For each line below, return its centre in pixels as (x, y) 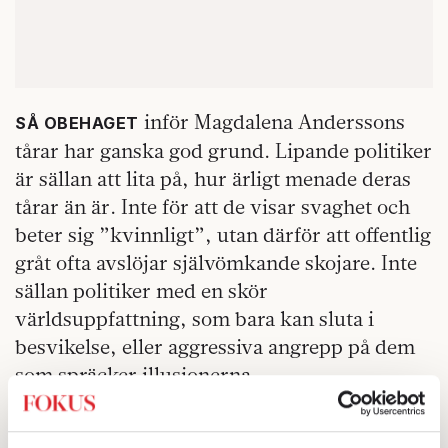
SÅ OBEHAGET (77, 123)
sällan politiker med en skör (141, 291)
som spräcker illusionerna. (138, 375)
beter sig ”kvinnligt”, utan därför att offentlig (223, 235)
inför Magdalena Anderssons (271, 122)
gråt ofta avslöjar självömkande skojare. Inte (216, 263)
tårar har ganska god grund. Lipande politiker (223, 151)
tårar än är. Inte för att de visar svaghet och (212, 207)
